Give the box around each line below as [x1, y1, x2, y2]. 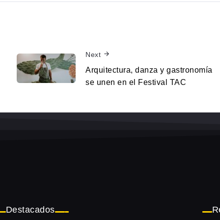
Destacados [5, 205, 55, 215]
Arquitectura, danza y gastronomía [85, 65, 213, 74]
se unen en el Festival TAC [85, 78, 186, 86]
